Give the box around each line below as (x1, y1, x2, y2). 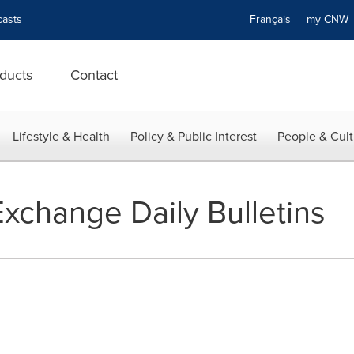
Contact (70, 65, 118, 85)
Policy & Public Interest (130, 127, 257, 145)
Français (250, 11, 291, 28)
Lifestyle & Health (13, 127, 110, 145)
